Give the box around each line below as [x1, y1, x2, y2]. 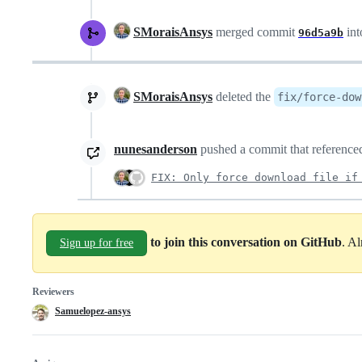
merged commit [213, 24, 298, 39]
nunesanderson [114, 141, 197, 156]
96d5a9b [298, 26, 343, 39]
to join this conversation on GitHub [150, 234, 342, 249]
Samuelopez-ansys [55, 305, 131, 317]
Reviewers [32, 285, 74, 297]
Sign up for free [60, 236, 133, 249]
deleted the [213, 89, 274, 103]
